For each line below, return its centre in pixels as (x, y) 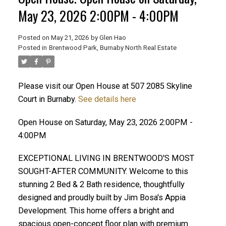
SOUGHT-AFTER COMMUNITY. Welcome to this (103, 172)
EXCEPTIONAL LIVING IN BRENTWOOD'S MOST (106, 158)
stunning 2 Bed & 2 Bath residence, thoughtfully (101, 185)
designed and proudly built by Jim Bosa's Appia (102, 198)
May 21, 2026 (70, 37)
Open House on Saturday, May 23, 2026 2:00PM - (105, 122)
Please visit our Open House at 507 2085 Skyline (105, 86)
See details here (107, 99)
